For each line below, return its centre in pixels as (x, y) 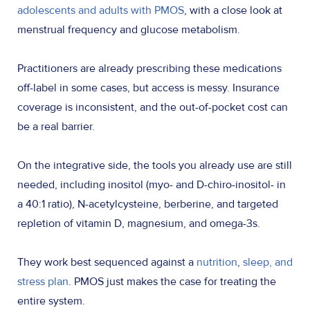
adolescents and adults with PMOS (101, 11)
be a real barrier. (57, 127)
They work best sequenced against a (107, 263)
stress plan (43, 282)
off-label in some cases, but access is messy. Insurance (148, 88)
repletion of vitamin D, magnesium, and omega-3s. (142, 224)
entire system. (53, 301)
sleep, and (268, 263)
